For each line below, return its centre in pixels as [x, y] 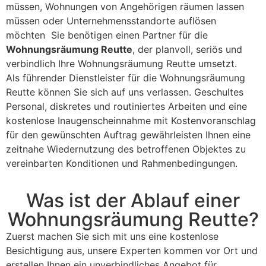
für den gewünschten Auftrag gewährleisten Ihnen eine [128, 135]
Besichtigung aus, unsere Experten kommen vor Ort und [132, 251]
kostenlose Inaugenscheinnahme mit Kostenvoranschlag [131, 121]
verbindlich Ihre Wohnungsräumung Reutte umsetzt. [121, 64]
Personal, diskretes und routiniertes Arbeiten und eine [126, 107]
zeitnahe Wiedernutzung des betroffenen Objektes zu [126, 149]
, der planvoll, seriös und [187, 50]
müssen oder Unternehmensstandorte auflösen [111, 21]
